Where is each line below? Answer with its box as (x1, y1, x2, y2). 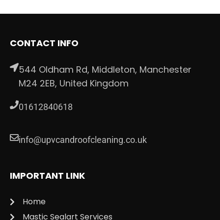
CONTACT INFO (10, 37, 79, 50)
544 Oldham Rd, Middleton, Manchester (19, 63, 192, 76)
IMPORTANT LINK (10, 169, 85, 182)
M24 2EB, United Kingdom (19, 77, 129, 90)
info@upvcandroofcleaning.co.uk (19, 135, 147, 145)
